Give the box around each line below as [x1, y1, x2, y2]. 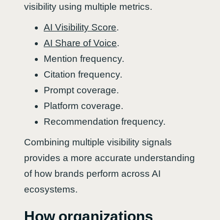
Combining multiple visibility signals [24, 137, 172, 147]
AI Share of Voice [44, 37, 117, 48]
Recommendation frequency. [44, 116, 165, 127]
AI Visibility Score [44, 22, 116, 32]
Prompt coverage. [44, 84, 119, 95]
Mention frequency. [44, 53, 124, 64]
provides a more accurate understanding [24, 152, 195, 163]
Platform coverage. [44, 100, 123, 111]
